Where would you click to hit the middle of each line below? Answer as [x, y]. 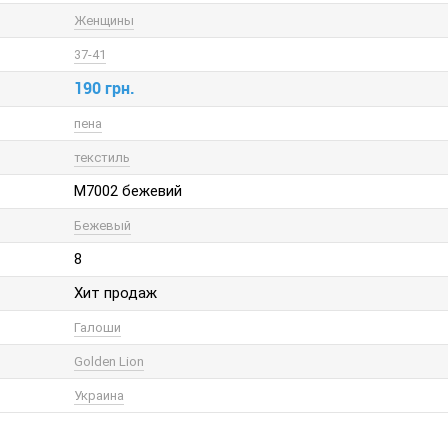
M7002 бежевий [128, 191]
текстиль [102, 157]
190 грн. [104, 88]
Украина [99, 395]
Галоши [97, 327]
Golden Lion [109, 361]
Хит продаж [115, 293]
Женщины [104, 20]
